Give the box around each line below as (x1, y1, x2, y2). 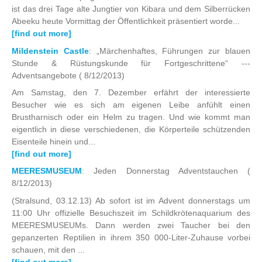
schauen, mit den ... (12, 244, 85, 254)
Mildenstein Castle (12, 46, 89, 56)
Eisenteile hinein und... (12, 137, 95, 147)
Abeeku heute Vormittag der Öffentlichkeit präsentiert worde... (12, 16, 240, 26)
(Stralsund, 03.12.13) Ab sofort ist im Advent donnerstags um (12, 195, 250, 205)
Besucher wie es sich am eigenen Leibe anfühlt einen (12, 100, 250, 110)
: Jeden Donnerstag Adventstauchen (82, 166, 247, 176)
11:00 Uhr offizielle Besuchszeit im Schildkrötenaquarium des (12, 208, 250, 218)
